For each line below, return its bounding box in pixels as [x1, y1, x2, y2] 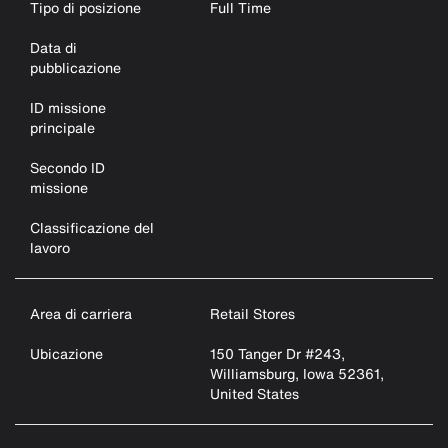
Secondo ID [30, 157, 105, 178]
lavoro [30, 237, 70, 258]
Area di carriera [30, 303, 132, 324]
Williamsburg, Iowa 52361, [209, 363, 384, 384]
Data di [30, 37, 77, 58]
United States [209, 383, 299, 404]
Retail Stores [209, 303, 295, 324]
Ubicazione [30, 343, 103, 364]
